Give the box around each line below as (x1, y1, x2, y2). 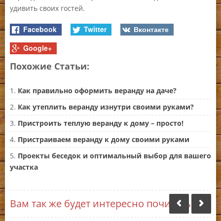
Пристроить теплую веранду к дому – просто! (18, 118, 184, 128)
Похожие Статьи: (10, 60, 89, 73)
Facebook (21, 24, 57, 34)
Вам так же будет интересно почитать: (10, 197, 193, 211)
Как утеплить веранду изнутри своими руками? (18, 102, 194, 112)
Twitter (81, 24, 107, 34)
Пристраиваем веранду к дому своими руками (18, 135, 189, 145)
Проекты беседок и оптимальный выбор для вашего (18, 151, 211, 161)
